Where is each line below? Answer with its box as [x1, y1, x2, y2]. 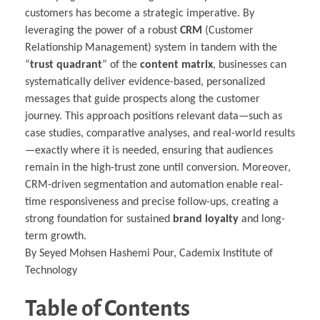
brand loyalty [173, 213, 239, 225]
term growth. [25, 230, 86, 242]
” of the [102, 59, 140, 71]
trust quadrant [30, 59, 102, 71]
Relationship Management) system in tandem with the [25, 41, 277, 54]
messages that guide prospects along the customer [25, 93, 260, 105]
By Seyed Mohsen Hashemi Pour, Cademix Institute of [25, 247, 273, 259]
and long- [239, 213, 285, 225]
